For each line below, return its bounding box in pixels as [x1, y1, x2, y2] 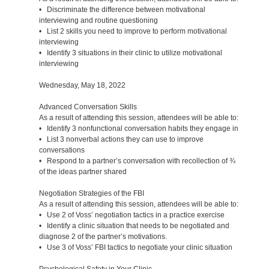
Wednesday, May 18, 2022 [38, 80, 125, 89]
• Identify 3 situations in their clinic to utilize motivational [38, 48, 222, 57]
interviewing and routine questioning [38, 16, 158, 25]
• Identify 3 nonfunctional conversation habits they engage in [38, 124, 238, 133]
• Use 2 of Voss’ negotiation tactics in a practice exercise [38, 210, 225, 219]
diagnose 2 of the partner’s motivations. [38, 232, 167, 241]
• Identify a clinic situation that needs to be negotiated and [38, 221, 229, 230]
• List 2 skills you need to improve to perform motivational [38, 26, 227, 35]
